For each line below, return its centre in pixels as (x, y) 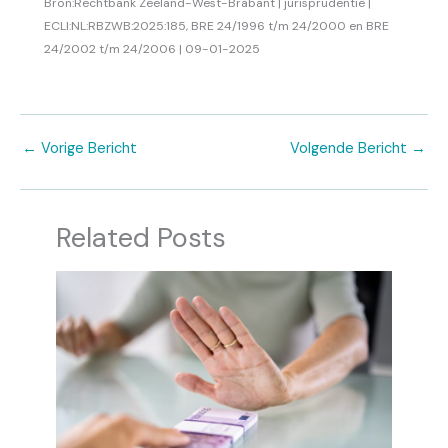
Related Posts (141, 238)
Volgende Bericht (350, 148)
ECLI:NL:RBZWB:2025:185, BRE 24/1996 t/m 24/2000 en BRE (216, 25)
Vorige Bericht (87, 148)
